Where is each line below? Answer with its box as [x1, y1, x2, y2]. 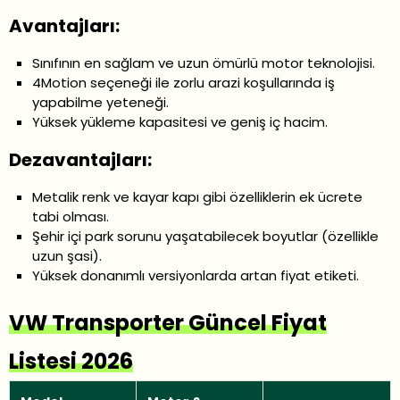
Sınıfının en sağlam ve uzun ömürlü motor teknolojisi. [32, 53, 376, 72]
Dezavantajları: [9, 146, 152, 172]
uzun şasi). [32, 246, 103, 265]
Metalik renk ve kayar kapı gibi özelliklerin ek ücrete [32, 187, 363, 206]
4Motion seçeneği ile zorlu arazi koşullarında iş [32, 72, 336, 92]
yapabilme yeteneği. [32, 92, 170, 112]
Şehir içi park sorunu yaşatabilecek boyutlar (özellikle [32, 226, 379, 246]
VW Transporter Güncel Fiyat [9, 307, 327, 337]
